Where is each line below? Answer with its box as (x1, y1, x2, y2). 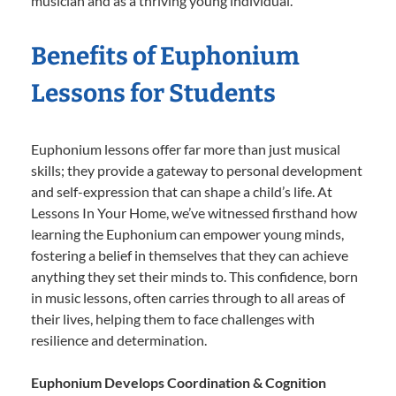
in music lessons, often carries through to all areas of (31, 289, 345, 307)
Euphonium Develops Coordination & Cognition (31, 374, 326, 392)
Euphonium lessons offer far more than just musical (31, 141, 340, 158)
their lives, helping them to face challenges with (31, 310, 315, 328)
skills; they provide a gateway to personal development (31, 162, 362, 179)
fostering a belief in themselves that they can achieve (31, 247, 348, 264)
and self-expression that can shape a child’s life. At (31, 183, 332, 201)
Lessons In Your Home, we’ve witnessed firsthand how (31, 204, 357, 222)
